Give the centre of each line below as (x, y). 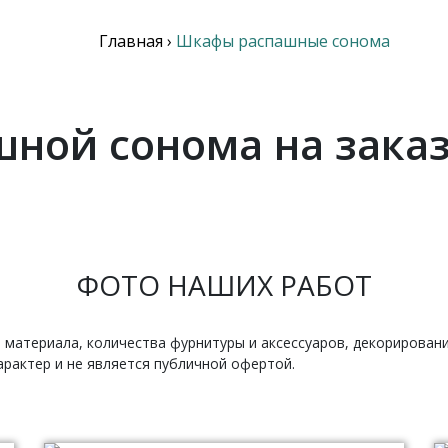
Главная (130, 41)
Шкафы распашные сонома (282, 41)
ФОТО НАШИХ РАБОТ (224, 285)
